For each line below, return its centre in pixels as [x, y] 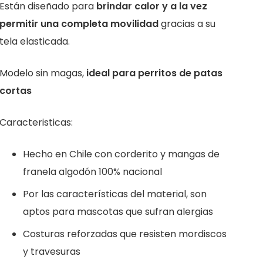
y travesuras [51, 251]
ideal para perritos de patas [154, 73]
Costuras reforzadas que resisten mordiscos [124, 234]
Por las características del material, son [114, 194]
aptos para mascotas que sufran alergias [118, 211]
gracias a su [188, 23]
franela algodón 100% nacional [92, 171]
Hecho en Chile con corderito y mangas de [121, 154]
